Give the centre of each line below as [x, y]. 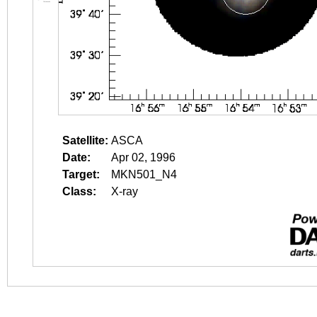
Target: [81, 174]
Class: [79, 191]
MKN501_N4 [144, 174]
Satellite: [85, 140]
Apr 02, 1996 [143, 157]
